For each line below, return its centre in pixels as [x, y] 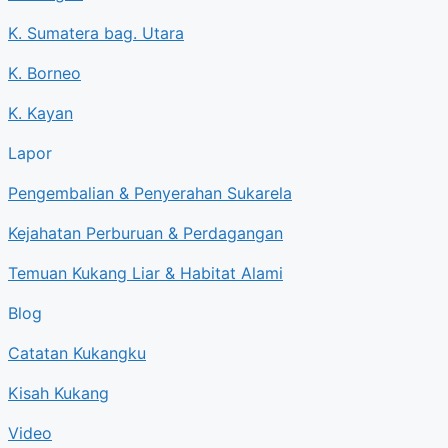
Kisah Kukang [58, 392]
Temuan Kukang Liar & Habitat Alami [145, 272]
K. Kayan [40, 112]
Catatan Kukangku [77, 352]
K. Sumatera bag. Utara [96, 32]
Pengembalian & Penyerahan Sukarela [150, 192]
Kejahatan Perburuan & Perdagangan [145, 232]
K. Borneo [44, 72]
